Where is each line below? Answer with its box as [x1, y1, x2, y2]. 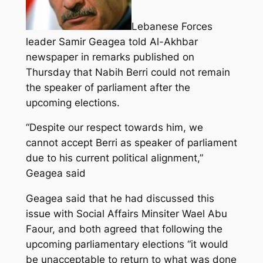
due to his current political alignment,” [25, 152, 203, 164]
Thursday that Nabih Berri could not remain [25, 66, 230, 78]
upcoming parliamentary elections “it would [25, 238, 228, 251]
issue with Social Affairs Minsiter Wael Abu [25, 208, 227, 220]
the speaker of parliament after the [25, 81, 190, 93]
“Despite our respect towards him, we [25, 122, 203, 134]
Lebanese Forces [131, 20, 213, 32]
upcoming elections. [25, 96, 120, 109]
